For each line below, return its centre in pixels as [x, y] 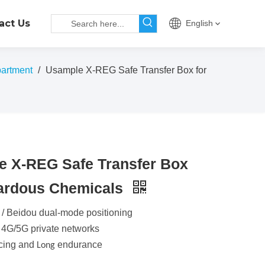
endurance [80, 245]
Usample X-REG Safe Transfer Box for [126, 70]
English [199, 23]
